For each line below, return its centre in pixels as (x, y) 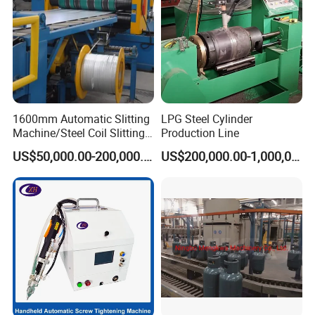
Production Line (200, 133)
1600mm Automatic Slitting (82, 118)
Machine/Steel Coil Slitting (79, 133)
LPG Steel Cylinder (206, 118)
